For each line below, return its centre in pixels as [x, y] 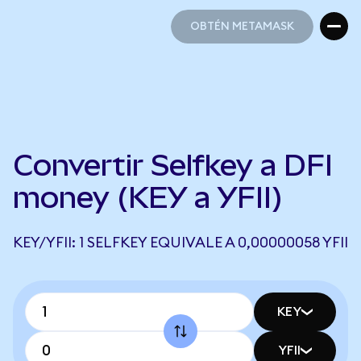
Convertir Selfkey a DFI [173, 165]
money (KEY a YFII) [148, 197]
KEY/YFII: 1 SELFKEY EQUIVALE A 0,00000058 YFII [180, 243]
